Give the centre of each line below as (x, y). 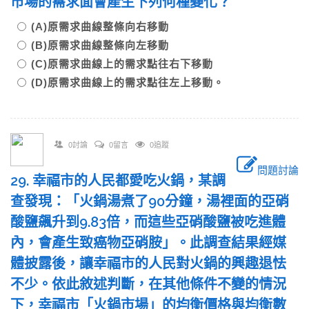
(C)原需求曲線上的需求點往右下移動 (128, 64)
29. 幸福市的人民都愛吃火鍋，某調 (118, 181)
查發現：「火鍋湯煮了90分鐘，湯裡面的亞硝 (150, 201)
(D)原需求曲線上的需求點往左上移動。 (128, 82)
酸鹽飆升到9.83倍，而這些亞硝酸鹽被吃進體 (148, 222)
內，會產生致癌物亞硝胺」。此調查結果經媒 (148, 243)
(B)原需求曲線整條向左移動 (106, 45)
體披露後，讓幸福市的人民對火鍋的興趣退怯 (148, 263)
